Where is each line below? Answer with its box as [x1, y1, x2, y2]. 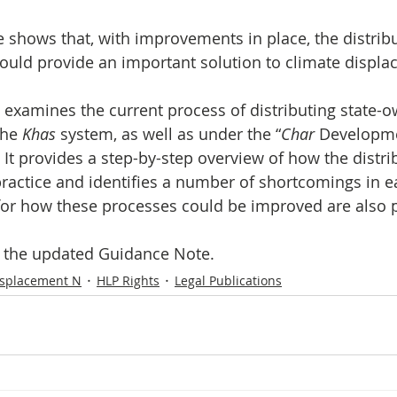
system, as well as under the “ [60, 123, 281, 144]
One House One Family [45, 64, 181, 82]
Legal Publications [175, 272, 282, 289]
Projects [216, 64, 263, 82]
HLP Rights [97, 272, 160, 289]
